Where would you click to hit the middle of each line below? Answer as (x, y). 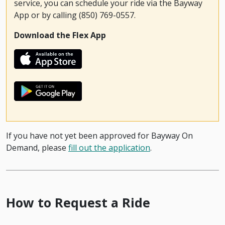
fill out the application (109, 147)
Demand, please (37, 147)
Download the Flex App (60, 35)
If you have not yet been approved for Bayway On (99, 135)
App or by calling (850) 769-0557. (75, 15)
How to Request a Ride (78, 202)
